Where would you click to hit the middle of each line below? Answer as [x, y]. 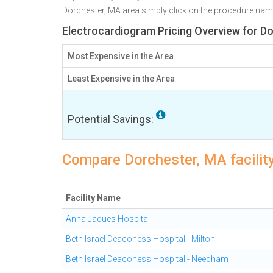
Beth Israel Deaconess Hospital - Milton [140, 239]
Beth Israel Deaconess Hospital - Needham [147, 259]
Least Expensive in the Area [121, 79]
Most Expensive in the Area [121, 56]
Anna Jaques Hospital [108, 219]
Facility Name [93, 198]
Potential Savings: [112, 119]
